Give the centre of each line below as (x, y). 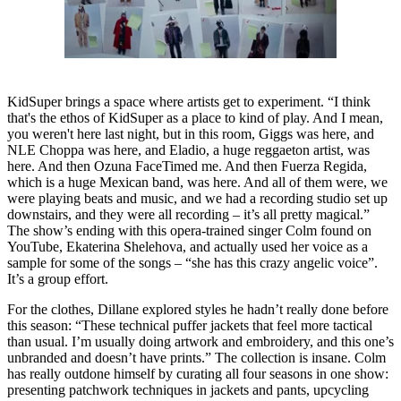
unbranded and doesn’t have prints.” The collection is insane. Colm (196, 357)
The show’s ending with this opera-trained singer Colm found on (189, 230)
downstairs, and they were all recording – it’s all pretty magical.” (188, 214)
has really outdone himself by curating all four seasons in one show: (198, 373)
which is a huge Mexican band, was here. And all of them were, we (197, 182)
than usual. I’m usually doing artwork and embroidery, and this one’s (200, 341)
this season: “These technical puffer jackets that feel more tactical (190, 325)
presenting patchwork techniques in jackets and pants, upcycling (188, 389)
